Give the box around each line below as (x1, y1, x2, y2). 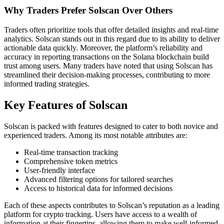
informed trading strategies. (4, 79, 89, 88)
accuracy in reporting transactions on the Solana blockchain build (4, 52, 209, 61)
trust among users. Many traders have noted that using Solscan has (4, 61, 212, 70)
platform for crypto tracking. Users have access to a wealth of (4, 209, 197, 218)
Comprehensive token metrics (24, 156, 117, 165)
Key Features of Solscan (4, 98, 127, 111)
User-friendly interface (24, 165, 95, 174)
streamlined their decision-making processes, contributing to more (4, 70, 210, 79)
